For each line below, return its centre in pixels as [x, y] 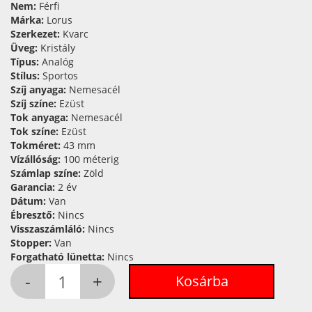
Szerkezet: [37, 34]
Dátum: [30, 201]
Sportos [60, 76]
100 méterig [91, 159]
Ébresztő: [34, 215]
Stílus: [26, 76]
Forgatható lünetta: [59, 257]
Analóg [58, 62]
